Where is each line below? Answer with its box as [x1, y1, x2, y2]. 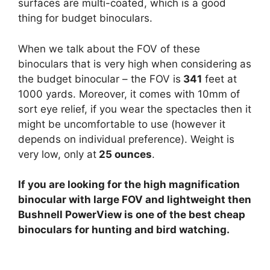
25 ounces [96, 148, 152, 160]
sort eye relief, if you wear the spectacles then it [18, 102, 251, 115]
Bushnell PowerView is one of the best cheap [18, 209, 245, 221]
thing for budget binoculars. [18, 12, 152, 24]
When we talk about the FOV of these [18, 42, 200, 55]
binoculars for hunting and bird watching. [18, 224, 230, 236]
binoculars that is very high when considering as [18, 57, 251, 70]
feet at [202, 72, 237, 85]
